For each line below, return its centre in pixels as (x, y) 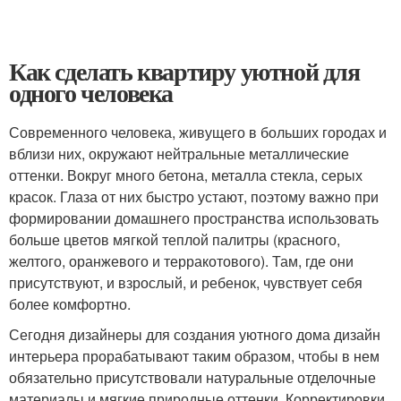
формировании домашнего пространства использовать (194, 218)
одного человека (91, 93)
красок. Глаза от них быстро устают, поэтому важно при (194, 196)
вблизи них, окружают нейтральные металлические (179, 154)
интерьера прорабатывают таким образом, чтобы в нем (194, 356)
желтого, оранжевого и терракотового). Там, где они (181, 261)
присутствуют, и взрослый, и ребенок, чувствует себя (186, 282)
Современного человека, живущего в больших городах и (198, 132)
